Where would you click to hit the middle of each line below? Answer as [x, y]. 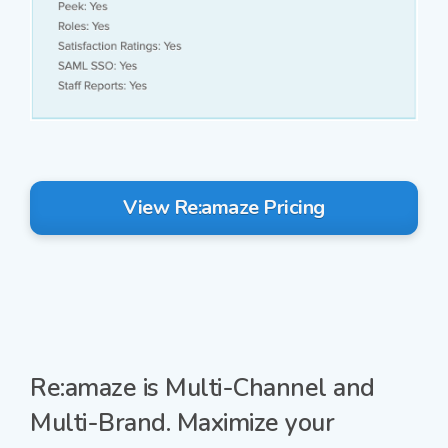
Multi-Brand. [100, 423]
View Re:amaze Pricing [224, 208]
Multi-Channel [246, 388]
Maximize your [252, 423]
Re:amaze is [97, 388]
